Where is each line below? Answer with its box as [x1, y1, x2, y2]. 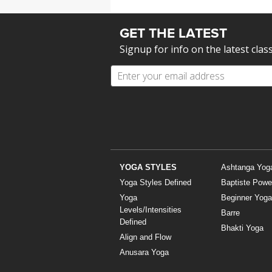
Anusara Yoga [120, 248, 169, 257]
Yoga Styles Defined [120, 178, 191, 188]
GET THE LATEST [120, 24, 227, 41]
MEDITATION [123, 2, 177, 13]
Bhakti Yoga [220, 223, 263, 233]
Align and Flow [120, 233, 171, 242]
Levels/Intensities [120, 205, 182, 215]
